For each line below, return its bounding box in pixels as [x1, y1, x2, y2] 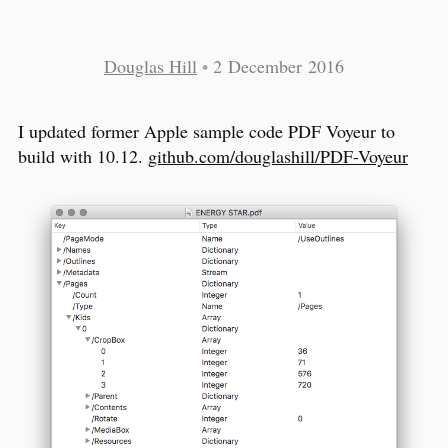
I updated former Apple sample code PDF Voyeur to [18, 118, 395, 143]
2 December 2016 [213, 54, 344, 78]
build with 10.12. [18, 143, 148, 168]
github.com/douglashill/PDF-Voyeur [148, 143, 408, 168]
